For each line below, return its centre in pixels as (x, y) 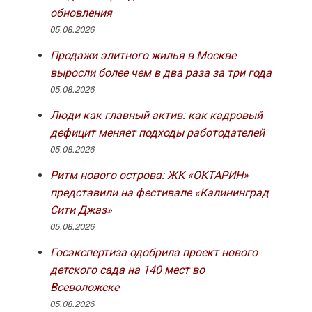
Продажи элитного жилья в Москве (143, 56)
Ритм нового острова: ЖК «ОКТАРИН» (149, 175)
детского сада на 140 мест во (127, 270)
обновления (81, 13)
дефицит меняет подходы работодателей (157, 133)
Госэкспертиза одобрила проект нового (154, 253)
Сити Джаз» (81, 210)
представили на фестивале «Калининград (159, 193)
